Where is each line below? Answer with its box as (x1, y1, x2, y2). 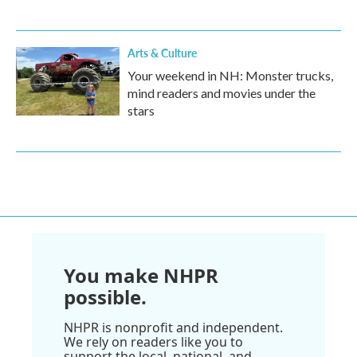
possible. (64, 283, 147, 310)
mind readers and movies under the (127, 84, 316, 100)
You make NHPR (64, 261, 218, 288)
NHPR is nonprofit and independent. (64, 318, 283, 336)
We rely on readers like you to (64, 332, 243, 351)
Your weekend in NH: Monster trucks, (127, 67, 333, 83)
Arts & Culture (127, 44, 197, 61)
